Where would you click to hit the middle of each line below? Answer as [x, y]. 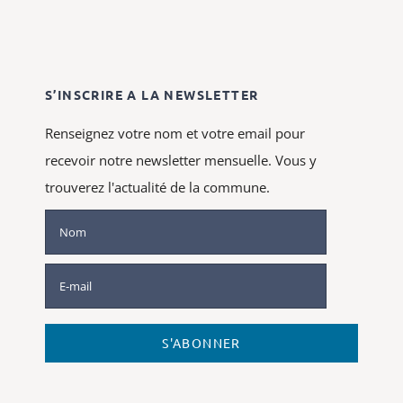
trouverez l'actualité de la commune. [157, 188]
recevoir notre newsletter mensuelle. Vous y [180, 161]
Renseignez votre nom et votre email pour [175, 134]
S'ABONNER [201, 343]
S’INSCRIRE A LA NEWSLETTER [152, 95]
